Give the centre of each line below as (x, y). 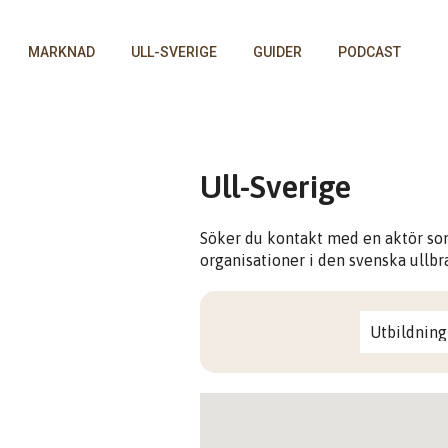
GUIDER (277, 52)
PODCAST (369, 52)
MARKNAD (61, 52)
